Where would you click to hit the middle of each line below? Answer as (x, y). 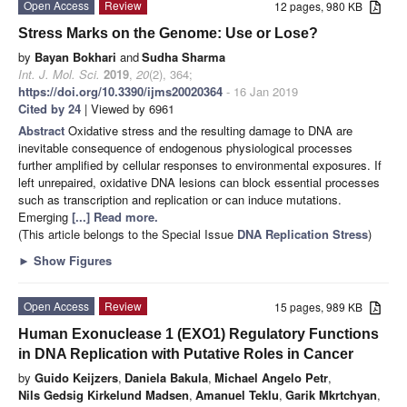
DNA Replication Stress (303, 233)
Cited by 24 (50, 108)
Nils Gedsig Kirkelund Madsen (104, 394)
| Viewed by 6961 (128, 108)
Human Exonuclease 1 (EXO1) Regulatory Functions (199, 333)
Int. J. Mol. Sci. (59, 74)
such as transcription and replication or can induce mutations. (180, 199)
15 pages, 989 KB (323, 306)
